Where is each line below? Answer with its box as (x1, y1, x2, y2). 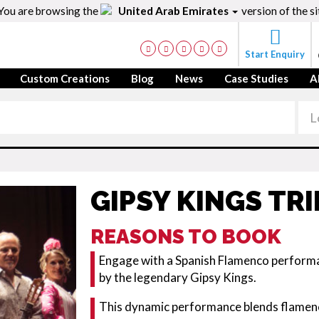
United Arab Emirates (118, 4, 231, 17)
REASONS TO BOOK (90, 225, 281, 249)
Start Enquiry (245, 48, 305, 60)
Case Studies (224, 72, 288, 85)
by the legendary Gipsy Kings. (98, 270, 256, 285)
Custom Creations (20, 72, 110, 85)
